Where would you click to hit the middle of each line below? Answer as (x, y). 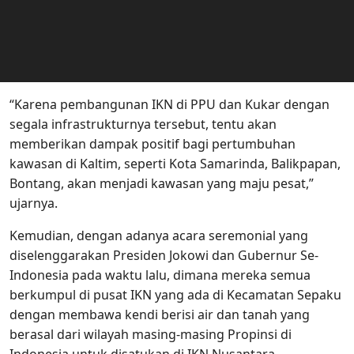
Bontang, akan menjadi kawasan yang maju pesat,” (162, 184)
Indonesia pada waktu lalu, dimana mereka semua (160, 275)
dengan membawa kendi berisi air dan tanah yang (160, 315)
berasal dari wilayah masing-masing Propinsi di (151, 335)
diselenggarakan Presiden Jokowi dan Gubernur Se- (164, 256)
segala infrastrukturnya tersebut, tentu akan (143, 124)
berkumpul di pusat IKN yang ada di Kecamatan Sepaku (175, 295)
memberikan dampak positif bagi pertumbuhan (153, 144)
